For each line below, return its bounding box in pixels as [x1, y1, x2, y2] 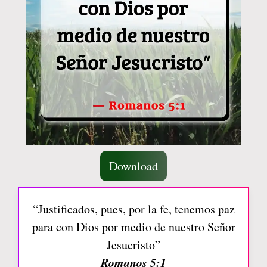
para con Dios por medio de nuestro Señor [32, 219, 235, 235]
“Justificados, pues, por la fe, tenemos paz [32, 201, 235, 217]
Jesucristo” [107, 237, 160, 253]
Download [109, 158, 158, 174]
